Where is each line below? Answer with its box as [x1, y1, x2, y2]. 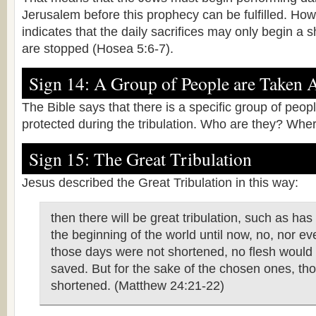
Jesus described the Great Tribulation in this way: [22, 176, 298, 190]
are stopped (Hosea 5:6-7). [22, 42, 174, 56]
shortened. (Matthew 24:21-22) [51, 279, 224, 293]
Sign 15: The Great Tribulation [29, 147, 252, 171]
